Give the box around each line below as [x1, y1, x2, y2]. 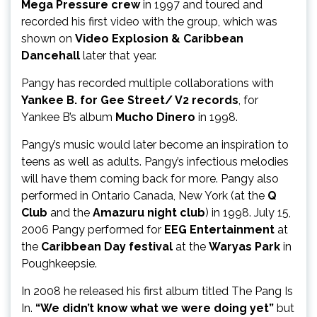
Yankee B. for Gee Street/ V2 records [21, 93, 238, 107]
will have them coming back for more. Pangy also [21, 171, 279, 185]
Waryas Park [209, 239, 280, 253]
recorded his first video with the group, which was [21, 14, 277, 28]
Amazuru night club [93, 205, 205, 219]
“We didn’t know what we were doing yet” [35, 301, 274, 315]
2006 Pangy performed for [21, 222, 164, 236]
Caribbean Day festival [41, 239, 173, 253]
